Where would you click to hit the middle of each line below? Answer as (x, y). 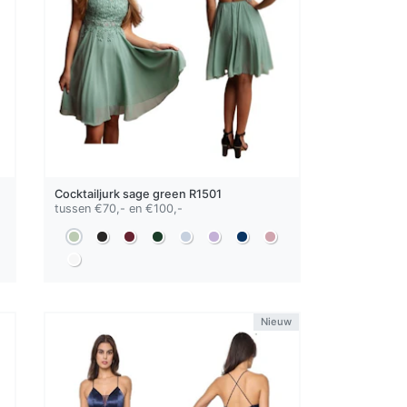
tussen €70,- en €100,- (119, 208)
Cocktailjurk (89, 194)
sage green (155, 194)
